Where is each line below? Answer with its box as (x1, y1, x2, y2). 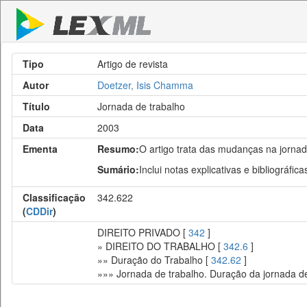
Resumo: (97, 142, 139, 156)
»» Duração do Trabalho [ (97, 253, 211, 267)
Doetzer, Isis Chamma (97, 78, 193, 92)
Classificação (23, 191, 86, 204)
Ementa (23, 142, 58, 156)
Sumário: (97, 162, 139, 176)
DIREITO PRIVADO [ (97, 225, 188, 239)
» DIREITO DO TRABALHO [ (97, 239, 223, 253)
